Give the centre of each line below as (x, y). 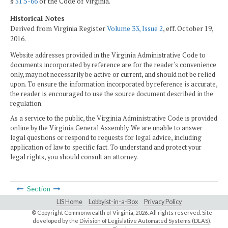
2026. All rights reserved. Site (174, 212)
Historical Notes (37, 18)
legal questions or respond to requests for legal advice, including (106, 138)
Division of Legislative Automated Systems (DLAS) (145, 220)
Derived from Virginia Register (59, 28)
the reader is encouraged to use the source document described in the (112, 94)
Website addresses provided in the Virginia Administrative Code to (108, 55)
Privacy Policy (163, 202)
